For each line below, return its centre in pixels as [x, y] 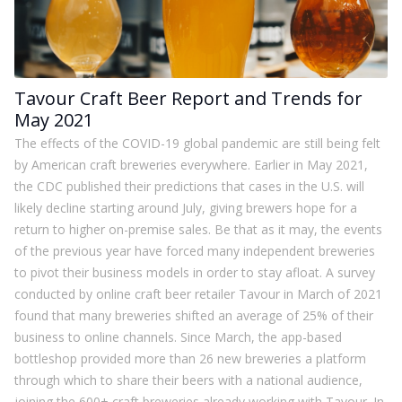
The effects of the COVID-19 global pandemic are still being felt [197, 143]
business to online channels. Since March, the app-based [178, 337]
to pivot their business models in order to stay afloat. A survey [195, 272]
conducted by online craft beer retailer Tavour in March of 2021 [198, 294]
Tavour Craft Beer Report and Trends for [188, 98]
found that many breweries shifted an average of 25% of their [194, 315]
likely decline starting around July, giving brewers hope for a [186, 208]
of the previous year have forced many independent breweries [195, 251]
